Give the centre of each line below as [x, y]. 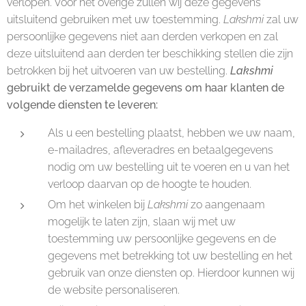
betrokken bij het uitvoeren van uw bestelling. [119, 71]
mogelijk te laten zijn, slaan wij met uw [142, 222]
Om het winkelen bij [98, 205]
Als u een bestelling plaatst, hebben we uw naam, [171, 133]
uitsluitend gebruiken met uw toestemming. [115, 19]
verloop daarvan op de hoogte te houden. [150, 184]
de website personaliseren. [114, 290]
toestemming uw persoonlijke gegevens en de [162, 239]
